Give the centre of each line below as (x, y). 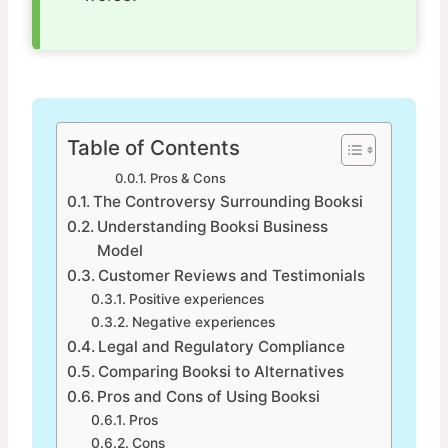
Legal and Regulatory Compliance (222, 347)
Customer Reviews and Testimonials (232, 276)
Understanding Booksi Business (213, 227)
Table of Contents (153, 148)
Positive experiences (196, 299)
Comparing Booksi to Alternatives (221, 372)
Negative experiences (203, 322)
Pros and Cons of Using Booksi (209, 397)
